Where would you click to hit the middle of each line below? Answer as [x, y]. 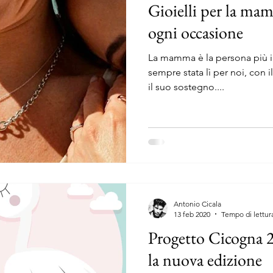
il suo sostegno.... [186, 87]
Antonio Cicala [197, 204]
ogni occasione [196, 32]
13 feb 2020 [192, 214]
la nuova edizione [205, 259]
